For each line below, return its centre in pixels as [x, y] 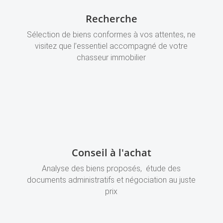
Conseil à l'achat [111, 153]
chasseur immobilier [111, 58]
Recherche [111, 19]
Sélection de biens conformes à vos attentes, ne [111, 35]
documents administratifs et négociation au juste [111, 180]
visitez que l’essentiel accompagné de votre [111, 46]
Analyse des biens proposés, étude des [111, 169]
